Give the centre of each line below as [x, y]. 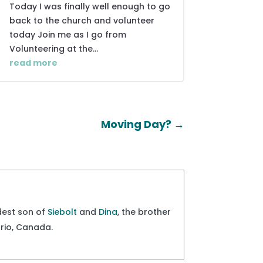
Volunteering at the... [53, 48]
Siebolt [63, 212]
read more [33, 63]
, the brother [144, 212]
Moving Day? [136, 124]
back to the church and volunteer [82, 20]
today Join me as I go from [68, 34]
